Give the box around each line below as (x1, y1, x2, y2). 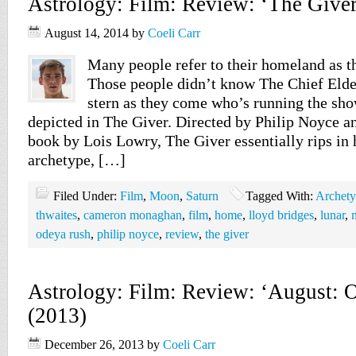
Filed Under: (53, 189, 120, 203)
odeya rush (36, 227, 91, 241)
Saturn (186, 189, 219, 203)
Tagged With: (246, 189, 315, 203)
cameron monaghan (83, 208, 182, 222)
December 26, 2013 (44, 338, 144, 351)
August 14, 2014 (44, 26, 129, 40)
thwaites (36, 208, 77, 222)
